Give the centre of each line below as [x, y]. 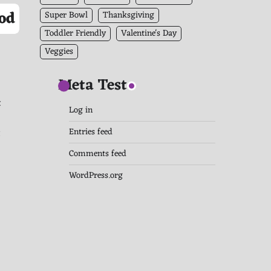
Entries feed [91, 132]
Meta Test [93, 86]
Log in [81, 111]
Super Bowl [66, 16]
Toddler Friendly [75, 34]
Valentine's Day [149, 34]
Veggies [59, 52]
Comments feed [98, 154]
